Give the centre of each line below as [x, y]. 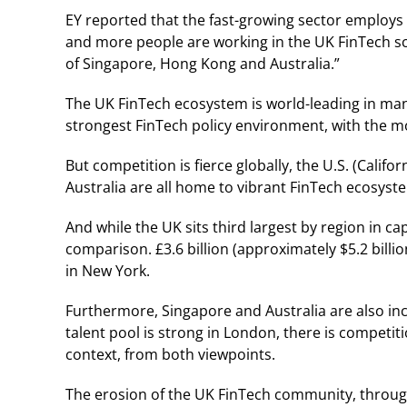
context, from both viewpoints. [170, 354]
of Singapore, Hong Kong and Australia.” [203, 63]
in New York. [108, 270]
